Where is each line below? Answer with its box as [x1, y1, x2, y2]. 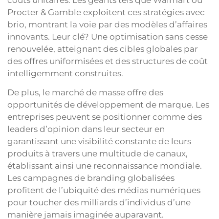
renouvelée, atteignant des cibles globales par [7, 44, 198, 54]
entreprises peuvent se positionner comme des [7, 111, 202, 122]
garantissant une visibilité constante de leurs [7, 136, 191, 146]
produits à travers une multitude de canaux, [7, 148, 188, 158]
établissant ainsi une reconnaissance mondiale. [7, 160, 202, 171]
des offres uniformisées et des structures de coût [7, 56, 208, 66]
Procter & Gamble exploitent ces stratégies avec [7, 7, 205, 17]
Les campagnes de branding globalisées [7, 173, 175, 183]
